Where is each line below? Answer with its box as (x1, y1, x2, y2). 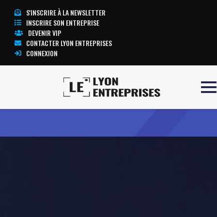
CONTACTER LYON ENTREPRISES (26, 38, 112, 48)
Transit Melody (30, 96, 74, 108)
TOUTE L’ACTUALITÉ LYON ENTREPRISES (93, 97, 210, 108)
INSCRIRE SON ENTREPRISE (26, 17, 99, 28)
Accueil (7, 96, 28, 108)
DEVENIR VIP (28, 28, 62, 38)
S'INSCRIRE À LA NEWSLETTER (26, 7, 106, 17)
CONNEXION (26, 48, 58, 58)
